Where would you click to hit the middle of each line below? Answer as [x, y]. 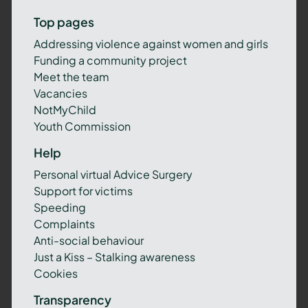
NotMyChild [65, 110]
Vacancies [60, 93]
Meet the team [71, 77]
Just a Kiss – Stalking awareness [114, 257]
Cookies [55, 274]
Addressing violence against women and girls [151, 44]
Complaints [64, 224]
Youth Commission [82, 126]
